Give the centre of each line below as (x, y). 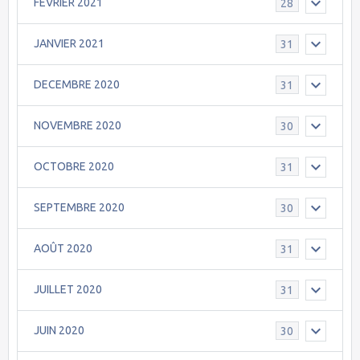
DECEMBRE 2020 (77, 85)
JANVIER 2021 (69, 44)
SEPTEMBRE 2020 (79, 208)
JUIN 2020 (59, 331)
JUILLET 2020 (68, 290)
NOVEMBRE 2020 (78, 126)
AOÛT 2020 (63, 249)
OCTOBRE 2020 (74, 167)
